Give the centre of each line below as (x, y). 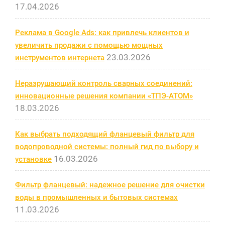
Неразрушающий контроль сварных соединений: (104, 83)
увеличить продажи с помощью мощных (89, 45)
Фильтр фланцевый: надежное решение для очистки (110, 185)
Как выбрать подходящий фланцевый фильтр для (105, 134)
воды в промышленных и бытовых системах (96, 197)
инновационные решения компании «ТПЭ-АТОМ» (104, 96)
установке (33, 159)
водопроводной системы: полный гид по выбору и (107, 146)
